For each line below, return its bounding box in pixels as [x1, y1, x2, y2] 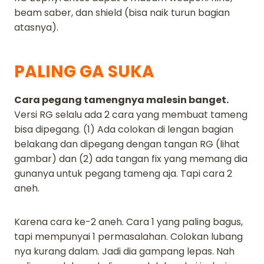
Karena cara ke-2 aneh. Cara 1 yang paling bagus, [14, 214, 243, 229]
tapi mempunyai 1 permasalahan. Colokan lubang [14, 229, 243, 243]
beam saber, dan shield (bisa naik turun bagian [14, 5, 230, 19]
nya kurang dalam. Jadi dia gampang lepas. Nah [14, 244, 235, 258]
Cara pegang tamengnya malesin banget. [14, 93, 229, 107]
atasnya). [14, 20, 58, 34]
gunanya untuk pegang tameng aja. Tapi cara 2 [14, 166, 232, 180]
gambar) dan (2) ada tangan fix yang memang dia [14, 151, 247, 166]
